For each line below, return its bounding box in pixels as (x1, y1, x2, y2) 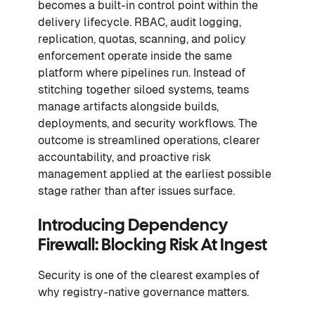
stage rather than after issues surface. (38, 184, 235, 198)
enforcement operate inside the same (38, 49, 232, 63)
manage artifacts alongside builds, (38, 100, 219, 114)
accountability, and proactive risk (38, 150, 211, 165)
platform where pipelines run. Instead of (38, 66, 245, 80)
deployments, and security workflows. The (38, 117, 257, 131)
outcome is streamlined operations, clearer (38, 134, 260, 148)
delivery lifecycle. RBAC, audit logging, (38, 15, 241, 30)
